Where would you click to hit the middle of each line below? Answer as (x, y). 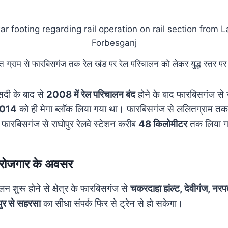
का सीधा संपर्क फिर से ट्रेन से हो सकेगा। (112, 203)
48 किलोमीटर (163, 124)
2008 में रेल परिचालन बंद (91, 94)
